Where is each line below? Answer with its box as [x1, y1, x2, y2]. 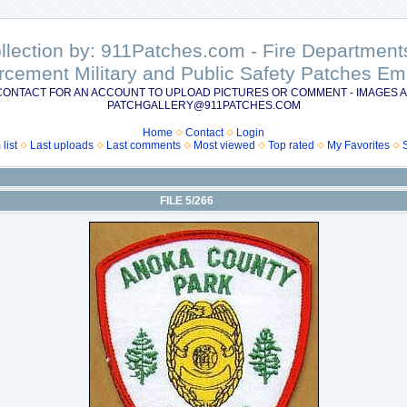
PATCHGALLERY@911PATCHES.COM [106, 99, 301, 112]
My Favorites [327, 139, 390, 152]
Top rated [268, 139, 314, 152]
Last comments [106, 139, 181, 152]
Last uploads [30, 139, 94, 152]
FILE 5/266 [160, 194, 213, 207]
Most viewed [194, 139, 255, 152]
